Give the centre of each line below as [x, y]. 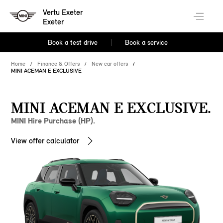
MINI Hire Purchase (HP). [53, 121]
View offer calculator [45, 141]
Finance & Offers [59, 64]
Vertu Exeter [63, 12]
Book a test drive [73, 43]
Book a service [146, 43]
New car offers [110, 64]
